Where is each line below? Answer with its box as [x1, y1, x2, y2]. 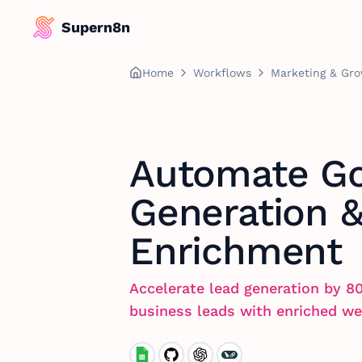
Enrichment [129, 227, 342, 274]
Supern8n [61, 19, 130, 36]
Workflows [193, 66, 251, 79]
